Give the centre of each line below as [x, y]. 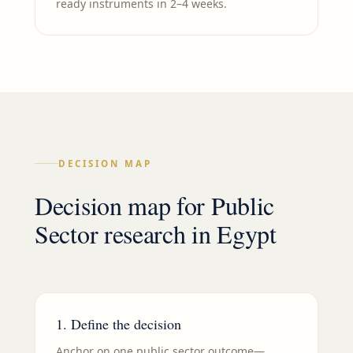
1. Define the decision [119, 324]
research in [158, 234]
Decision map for [123, 206]
